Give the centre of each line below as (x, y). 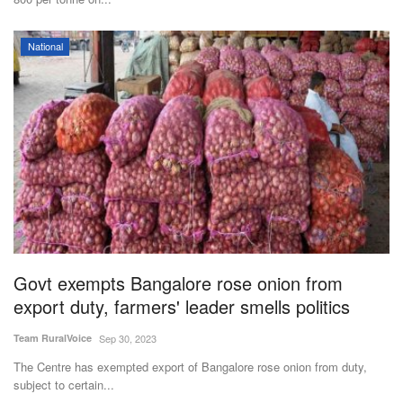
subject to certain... (64, 385)
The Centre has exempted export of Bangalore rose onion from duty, (190, 367)
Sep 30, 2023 (128, 339)
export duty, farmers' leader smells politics (182, 307)
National (45, 45)
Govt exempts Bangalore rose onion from (178, 283)
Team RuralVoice (53, 338)
